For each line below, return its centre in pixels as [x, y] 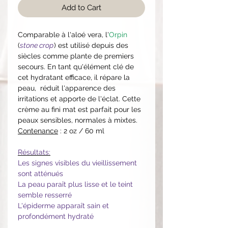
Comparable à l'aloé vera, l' [63, 34]
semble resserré [45, 195]
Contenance [38, 131]
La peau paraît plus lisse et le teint [75, 184]
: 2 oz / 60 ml [81, 131]
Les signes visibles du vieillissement [77, 163]
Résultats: [34, 152]
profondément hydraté [56, 216]
